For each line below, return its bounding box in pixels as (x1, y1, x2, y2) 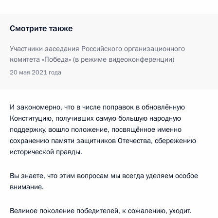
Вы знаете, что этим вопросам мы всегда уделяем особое (10, 170, 198, 181)
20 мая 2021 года (10, 68, 61, 77)
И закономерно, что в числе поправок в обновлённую (10, 102, 185, 112)
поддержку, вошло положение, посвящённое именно (10, 124, 182, 134)
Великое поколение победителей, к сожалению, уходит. (10, 205, 191, 216)
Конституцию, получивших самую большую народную (10, 113, 181, 123)
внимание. (10, 182, 44, 192)
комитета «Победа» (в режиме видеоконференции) (10, 54, 174, 64)
